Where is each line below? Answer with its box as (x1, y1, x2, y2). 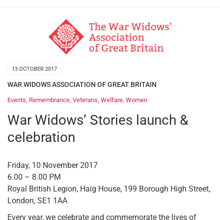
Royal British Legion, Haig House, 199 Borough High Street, (7, 184, 210, 193)
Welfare (101, 96, 123, 104)
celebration (7, 129, 75, 145)
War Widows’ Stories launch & (7, 111, 188, 128)
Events (7, 96, 26, 104)
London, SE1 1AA (7, 195, 67, 205)
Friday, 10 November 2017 (7, 160, 98, 170)
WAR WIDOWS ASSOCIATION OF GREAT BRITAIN (7, 81, 157, 89)
